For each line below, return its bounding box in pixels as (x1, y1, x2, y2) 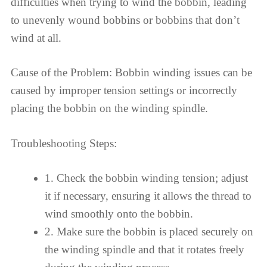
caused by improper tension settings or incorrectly (11, 84, 237, 97)
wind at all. (11, 31, 61, 44)
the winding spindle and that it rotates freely (45, 243, 244, 256)
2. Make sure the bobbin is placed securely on (45, 225, 253, 238)
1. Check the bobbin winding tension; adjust (45, 172, 248, 184)
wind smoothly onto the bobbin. (45, 207, 193, 220)
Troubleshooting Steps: (11, 136, 117, 150)
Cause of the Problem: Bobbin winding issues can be (11, 66, 252, 79)
